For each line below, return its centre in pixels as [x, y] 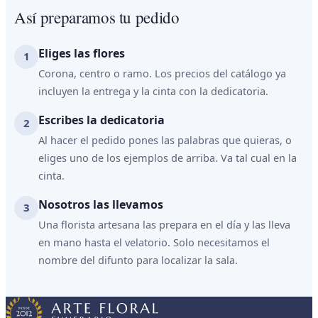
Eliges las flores [82, 53]
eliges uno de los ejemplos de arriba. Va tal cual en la [168, 157]
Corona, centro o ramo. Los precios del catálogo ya [162, 73]
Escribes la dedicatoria [102, 120]
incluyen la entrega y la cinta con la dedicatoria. [153, 91]
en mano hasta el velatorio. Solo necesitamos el [154, 242]
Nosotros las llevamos [101, 204]
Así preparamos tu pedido [97, 17]
